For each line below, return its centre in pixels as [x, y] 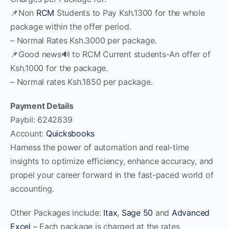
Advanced [191, 212]
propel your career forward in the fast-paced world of [112, 175]
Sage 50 [137, 212]
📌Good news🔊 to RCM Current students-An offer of [110, 54]
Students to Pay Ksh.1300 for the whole [130, 13]
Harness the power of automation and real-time [100, 147]
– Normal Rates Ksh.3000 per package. [84, 40]
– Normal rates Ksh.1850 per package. [82, 82]
